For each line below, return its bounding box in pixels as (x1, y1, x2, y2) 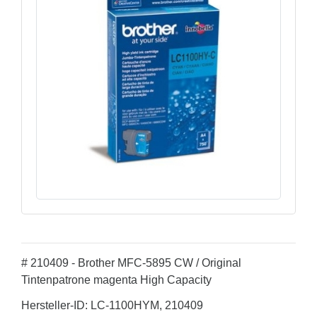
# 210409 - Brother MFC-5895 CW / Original (21, 257, 241, 269)
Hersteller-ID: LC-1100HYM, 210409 (21, 299, 203, 311)
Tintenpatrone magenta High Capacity (21, 274, 212, 286)
